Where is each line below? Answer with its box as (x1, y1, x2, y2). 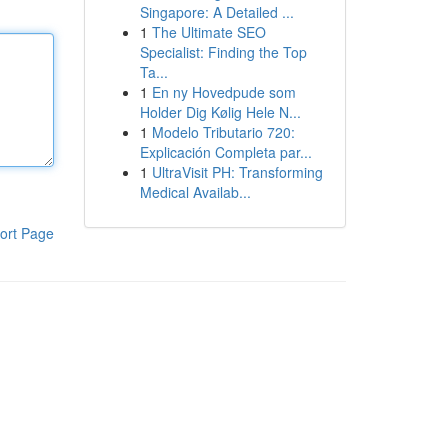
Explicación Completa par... (139, 142, 312, 162)
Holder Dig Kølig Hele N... (139, 102, 301, 122)
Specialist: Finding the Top (139, 42, 307, 62)
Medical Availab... (139, 182, 251, 202)
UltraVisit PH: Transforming (151, 162, 323, 182)
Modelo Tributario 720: (151, 122, 295, 142)
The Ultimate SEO (151, 22, 266, 42)
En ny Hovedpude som (151, 82, 296, 102)
